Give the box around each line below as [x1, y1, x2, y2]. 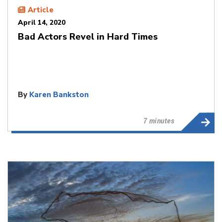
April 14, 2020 [18, 17, 65, 27]
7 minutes [143, 115, 174, 125]
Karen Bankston [29, 89, 89, 100]
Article [28, 4, 54, 15]
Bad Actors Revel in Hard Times [18, 30, 158, 43]
